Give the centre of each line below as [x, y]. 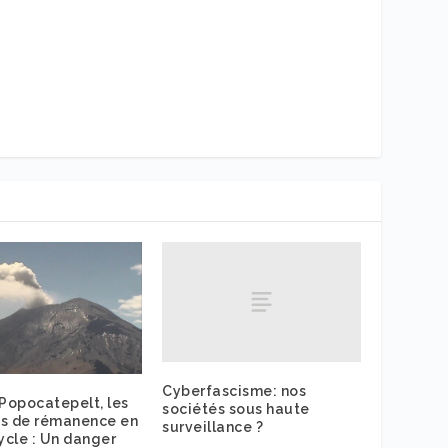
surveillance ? [212, 426]
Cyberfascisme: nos [234, 390]
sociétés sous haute [236, 408]
